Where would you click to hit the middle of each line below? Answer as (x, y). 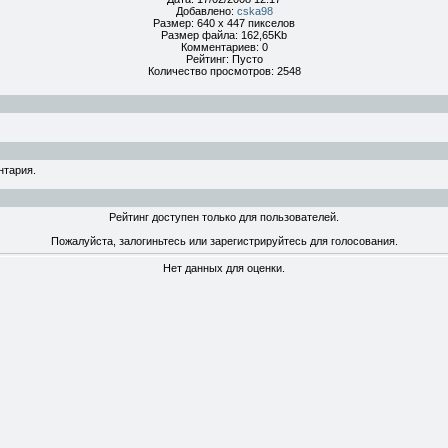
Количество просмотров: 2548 (224, 71)
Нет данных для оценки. (224, 268)
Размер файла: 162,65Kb (224, 35)
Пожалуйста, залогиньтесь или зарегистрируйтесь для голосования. (224, 241)
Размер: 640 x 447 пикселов (224, 23)
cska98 (254, 11)
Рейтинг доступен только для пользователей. (224, 217)
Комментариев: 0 (224, 47)
